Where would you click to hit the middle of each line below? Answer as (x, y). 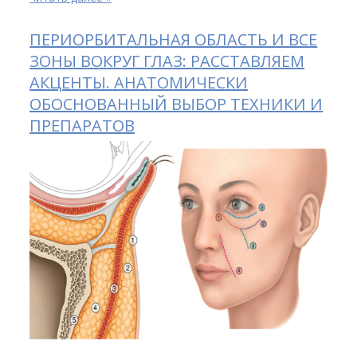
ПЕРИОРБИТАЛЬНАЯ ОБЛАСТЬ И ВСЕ (174, 40)
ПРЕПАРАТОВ (82, 126)
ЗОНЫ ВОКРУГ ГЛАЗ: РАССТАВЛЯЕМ (167, 61)
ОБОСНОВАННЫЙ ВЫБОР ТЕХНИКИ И (177, 104)
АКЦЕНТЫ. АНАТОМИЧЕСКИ (139, 83)
